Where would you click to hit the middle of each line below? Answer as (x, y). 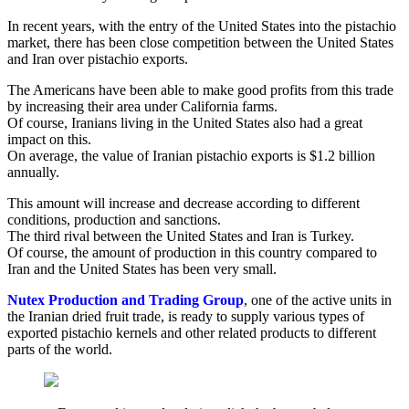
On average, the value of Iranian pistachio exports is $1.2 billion (191, 156)
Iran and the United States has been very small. (142, 269)
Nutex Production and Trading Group (126, 300)
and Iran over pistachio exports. (98, 59)
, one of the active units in (318, 300)
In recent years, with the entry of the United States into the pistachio (202, 26)
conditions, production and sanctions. (114, 220)
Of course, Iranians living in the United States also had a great (185, 123)
